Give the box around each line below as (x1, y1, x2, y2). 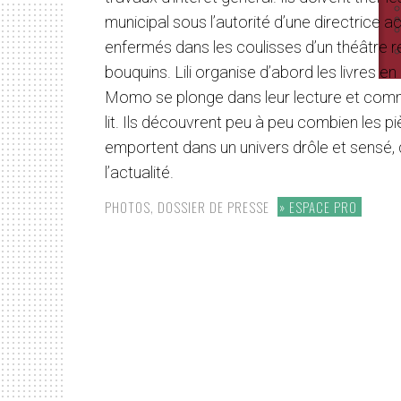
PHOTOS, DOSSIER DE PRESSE (105, 197, 273, 217)
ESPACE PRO (289, 197, 357, 217)
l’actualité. (105, 163, 174, 182)
